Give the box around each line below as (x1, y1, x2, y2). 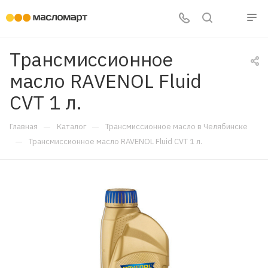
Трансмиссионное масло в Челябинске (105, 121, 248, 132)
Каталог (57, 121, 86, 132)
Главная (10, 121, 38, 132)
